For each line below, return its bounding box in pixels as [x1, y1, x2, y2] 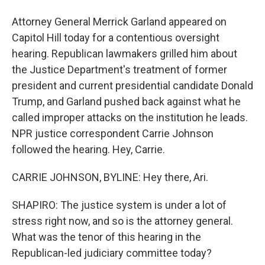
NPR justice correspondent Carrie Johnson [12, 127, 214, 140]
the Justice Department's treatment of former [12, 63, 227, 76]
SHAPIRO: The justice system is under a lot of [12, 199, 227, 211]
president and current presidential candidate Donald [12, 79, 253, 92]
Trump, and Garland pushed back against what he [12, 95, 241, 108]
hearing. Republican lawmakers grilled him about [12, 47, 237, 60]
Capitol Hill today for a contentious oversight [12, 31, 219, 44]
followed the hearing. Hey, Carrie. [12, 143, 165, 156]
